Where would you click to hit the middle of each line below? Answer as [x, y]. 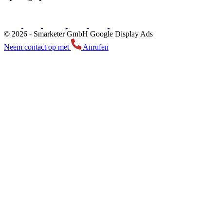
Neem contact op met [37, 47]
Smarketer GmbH [61, 34]
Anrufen [95, 47]
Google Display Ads [121, 34]
